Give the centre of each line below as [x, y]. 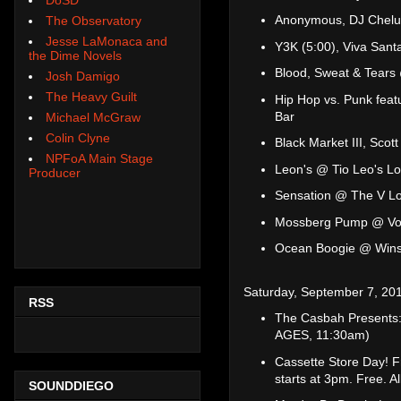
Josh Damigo [83, 76]
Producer [55, 172]
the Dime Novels [75, 55]
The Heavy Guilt [91, 96]
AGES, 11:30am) [322, 335]
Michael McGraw [93, 117]
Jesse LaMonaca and [107, 41]
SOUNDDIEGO [71, 386]
